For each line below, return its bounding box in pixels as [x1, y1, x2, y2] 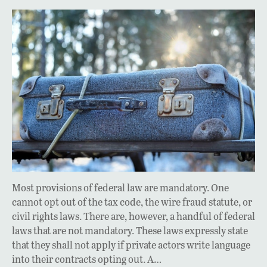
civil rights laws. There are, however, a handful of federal [12, 209, 255, 223]
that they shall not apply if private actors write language [12, 238, 250, 252]
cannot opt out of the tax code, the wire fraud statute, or [12, 195, 252, 209]
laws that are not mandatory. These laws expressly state [12, 223, 248, 238]
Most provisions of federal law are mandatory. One [12, 181, 229, 195]
